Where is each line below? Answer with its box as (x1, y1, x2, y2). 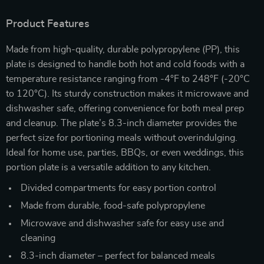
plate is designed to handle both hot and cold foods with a (6, 59, 245, 69)
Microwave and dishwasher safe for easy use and (21, 218, 224, 228)
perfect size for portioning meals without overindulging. (6, 133, 237, 143)
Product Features (6, 18, 90, 29)
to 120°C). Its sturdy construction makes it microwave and (6, 88, 249, 98)
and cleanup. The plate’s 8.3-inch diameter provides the (6, 118, 237, 128)
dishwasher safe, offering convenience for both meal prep (6, 103, 244, 113)
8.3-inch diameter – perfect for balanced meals (21, 250, 215, 260)
